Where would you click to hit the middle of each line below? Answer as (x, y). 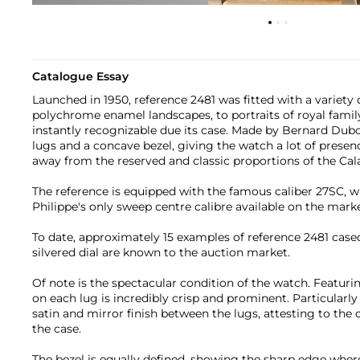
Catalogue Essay (80, 76)
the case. (57, 328)
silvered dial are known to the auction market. (161, 252)
